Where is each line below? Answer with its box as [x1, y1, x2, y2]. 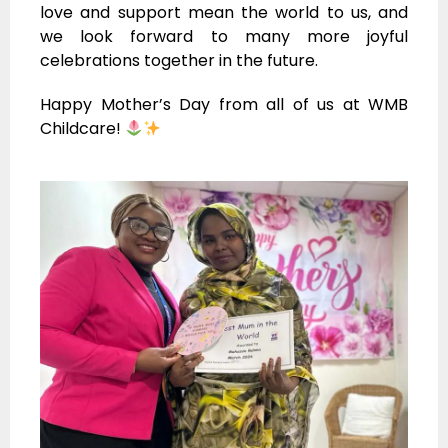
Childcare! [40, 117, 125, 141]
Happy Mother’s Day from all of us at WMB [40, 93, 408, 117]
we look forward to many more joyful [40, 25, 408, 49]
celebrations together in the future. [40, 49, 318, 73]
